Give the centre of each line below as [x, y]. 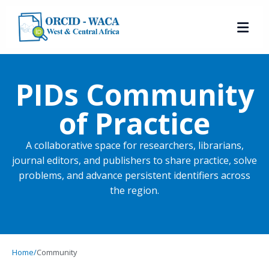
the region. [134, 190]
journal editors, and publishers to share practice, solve [134, 160]
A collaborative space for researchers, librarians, [134, 145]
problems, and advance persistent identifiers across [134, 175]
